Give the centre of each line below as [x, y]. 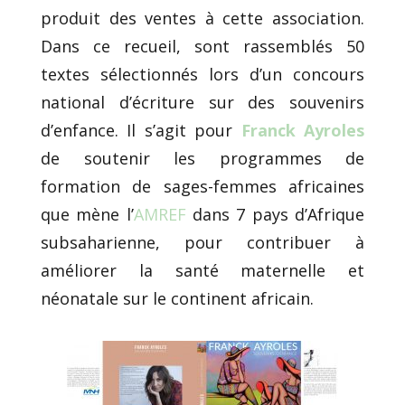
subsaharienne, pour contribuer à [202, 242]
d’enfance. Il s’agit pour [141, 130]
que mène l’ [87, 214]
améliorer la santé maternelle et [202, 270]
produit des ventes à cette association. [202, 18]
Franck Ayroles [303, 130]
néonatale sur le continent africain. [177, 298]
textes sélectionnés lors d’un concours [202, 74]
